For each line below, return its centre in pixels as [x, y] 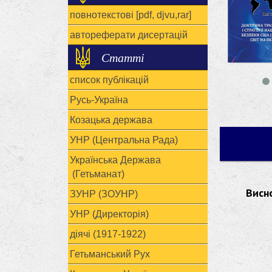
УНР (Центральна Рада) [124, 140]
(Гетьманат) [97, 174]
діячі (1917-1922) [108, 234]
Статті [123, 57]
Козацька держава [111, 120]
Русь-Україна [99, 100]
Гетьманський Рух [110, 254]
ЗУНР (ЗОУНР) [104, 194]
